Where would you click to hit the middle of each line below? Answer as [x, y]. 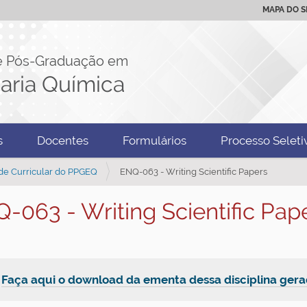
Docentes [63, 140]
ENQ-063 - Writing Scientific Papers [194, 172]
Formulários [155, 140]
